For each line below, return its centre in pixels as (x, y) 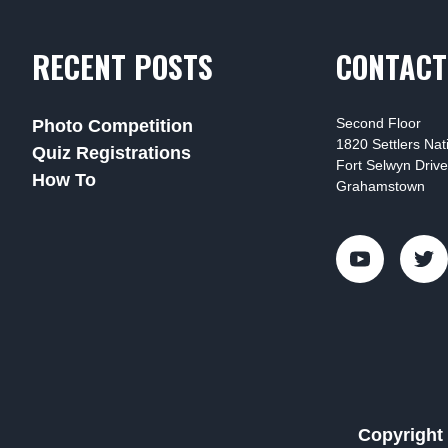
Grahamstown (380, 186)
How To (64, 180)
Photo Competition (112, 126)
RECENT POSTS (122, 66)
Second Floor (378, 123)
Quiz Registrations (111, 153)
